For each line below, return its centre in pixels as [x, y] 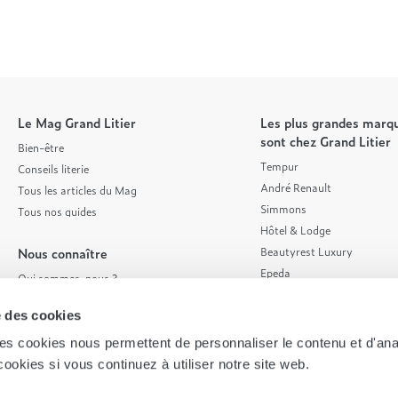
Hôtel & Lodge [295, 231]
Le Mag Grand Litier [77, 123]
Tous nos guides [57, 212]
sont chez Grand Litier [325, 141]
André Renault [295, 188]
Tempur [279, 167]
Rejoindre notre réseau [73, 364]
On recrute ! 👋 [54, 342]
